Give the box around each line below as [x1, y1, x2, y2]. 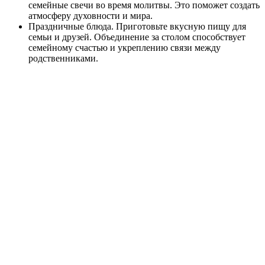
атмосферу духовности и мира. [28, 10, 153, 21]
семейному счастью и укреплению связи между [28, 42, 221, 53]
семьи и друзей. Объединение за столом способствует [28, 31, 245, 42]
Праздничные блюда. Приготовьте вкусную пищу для [28, 21, 246, 31]
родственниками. [28, 53, 98, 63]
